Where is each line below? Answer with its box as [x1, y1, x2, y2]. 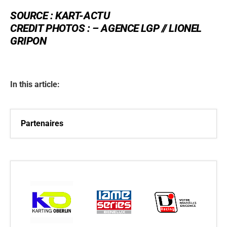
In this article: [10, 79, 60, 89]
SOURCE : [10, 9, 56, 22]
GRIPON [10, 34, 47, 47]
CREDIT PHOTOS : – [10, 21, 101, 34]
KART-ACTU [55, 9, 110, 22]
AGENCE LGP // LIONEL [101, 21, 202, 34]
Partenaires [21, 118, 63, 128]
